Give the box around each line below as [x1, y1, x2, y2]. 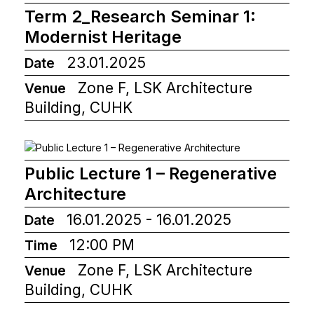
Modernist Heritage [25, 26, 182, 47]
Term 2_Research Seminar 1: [25, 6, 256, 27]
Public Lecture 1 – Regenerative [25, 163, 277, 184]
